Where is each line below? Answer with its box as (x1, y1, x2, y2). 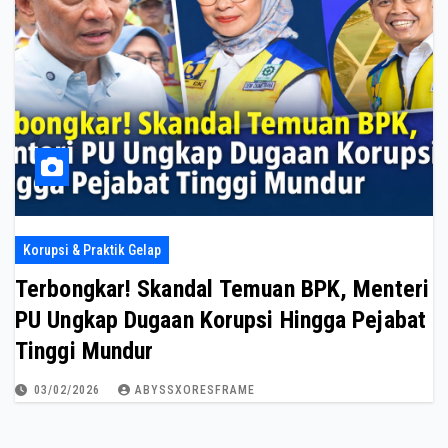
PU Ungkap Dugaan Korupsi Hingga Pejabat (15, 306, 426, 334)
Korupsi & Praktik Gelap (23, 242, 161, 258)
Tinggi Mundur (15, 337, 154, 365)
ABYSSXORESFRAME (135, 383, 255, 397)
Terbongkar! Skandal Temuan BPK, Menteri (15, 275, 429, 303)
